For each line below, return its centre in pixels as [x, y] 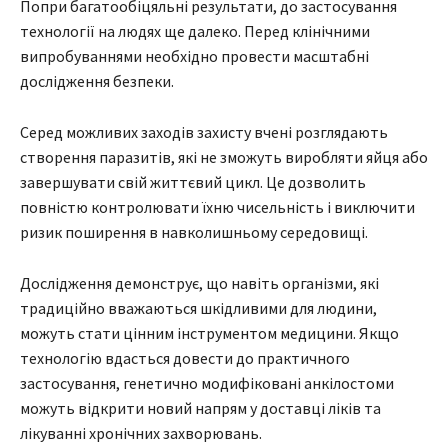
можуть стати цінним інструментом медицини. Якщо [209, 332]
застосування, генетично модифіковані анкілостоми [207, 382]
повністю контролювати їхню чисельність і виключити [217, 206]
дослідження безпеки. [97, 80]
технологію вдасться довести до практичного [185, 357]
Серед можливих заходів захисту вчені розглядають [204, 131]
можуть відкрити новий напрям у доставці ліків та [200, 407]
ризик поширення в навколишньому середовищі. [194, 231]
